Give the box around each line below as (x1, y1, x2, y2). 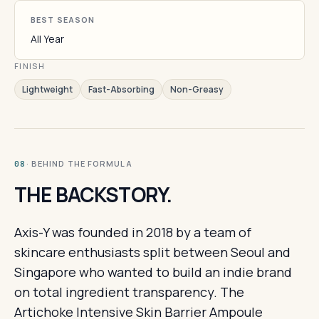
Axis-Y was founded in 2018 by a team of (14, 224, 251, 241)
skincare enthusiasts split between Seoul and (14, 244, 291, 261)
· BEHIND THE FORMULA (26, 158, 132, 169)
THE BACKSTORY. (14, 181, 172, 208)
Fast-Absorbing (88, 83, 155, 95)
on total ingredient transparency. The (14, 283, 244, 300)
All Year (31, 32, 64, 46)
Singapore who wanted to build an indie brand (14, 263, 292, 281)
